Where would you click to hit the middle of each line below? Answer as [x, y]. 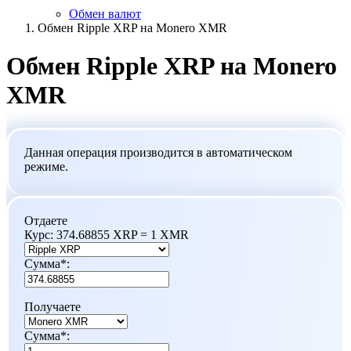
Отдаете [46, 220]
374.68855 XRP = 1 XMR [123, 234]
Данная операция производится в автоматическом [158, 152]
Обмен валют [105, 14]
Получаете [52, 306]
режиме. [46, 166]
